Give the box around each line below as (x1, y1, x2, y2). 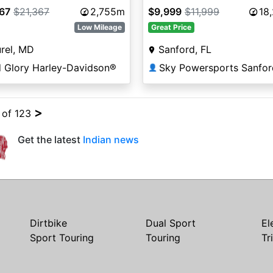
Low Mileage (77, 23, 122, 32)
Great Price (151, 23, 191, 32)
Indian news (83, 133, 139, 146)
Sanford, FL (158, 43, 211, 56)
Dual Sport (146, 217, 196, 229)
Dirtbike (30, 217, 67, 229)
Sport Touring (30, 232, 94, 244)
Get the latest (18, 133, 83, 146)
